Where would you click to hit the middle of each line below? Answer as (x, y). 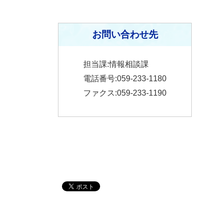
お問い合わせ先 (125, 35)
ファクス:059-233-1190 (125, 93)
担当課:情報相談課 (116, 64)
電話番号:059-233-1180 (125, 79)
